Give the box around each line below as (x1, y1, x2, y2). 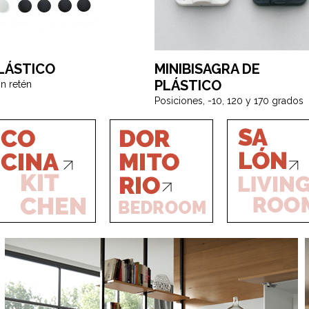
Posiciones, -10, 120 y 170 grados (154, 95, 303, 106)
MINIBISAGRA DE (154, 61, 260, 77)
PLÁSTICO (154, 77, 221, 94)
